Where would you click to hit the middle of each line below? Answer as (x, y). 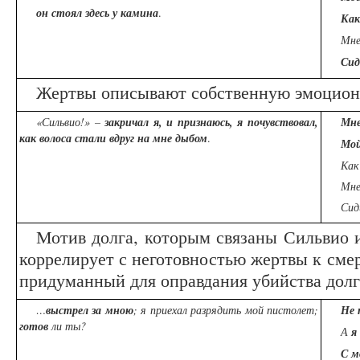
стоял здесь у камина (105, 13)
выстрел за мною (90, 311)
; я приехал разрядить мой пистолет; (226, 310)
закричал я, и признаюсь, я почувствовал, (212, 123)
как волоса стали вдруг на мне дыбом (113, 139)
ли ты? (67, 326)
